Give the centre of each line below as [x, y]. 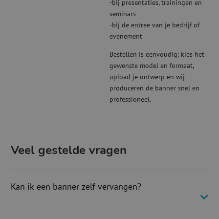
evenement [126, 36]
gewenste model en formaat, [152, 66]
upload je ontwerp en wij [147, 77]
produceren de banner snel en [154, 88]
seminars [123, 14]
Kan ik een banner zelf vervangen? [76, 187]
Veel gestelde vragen [69, 150]
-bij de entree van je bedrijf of [154, 25]
